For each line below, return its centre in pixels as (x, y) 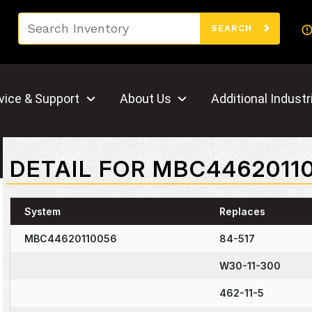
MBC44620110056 (70, 239)
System (42, 211)
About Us (145, 98)
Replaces (242, 211)
